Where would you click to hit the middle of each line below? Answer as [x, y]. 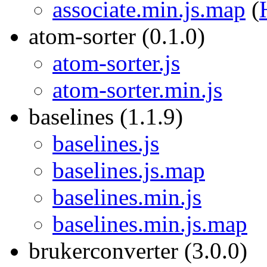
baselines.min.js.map [150, 224]
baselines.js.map [129, 170]
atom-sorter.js [116, 63]
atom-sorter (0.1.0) [117, 36]
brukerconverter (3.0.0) [138, 251]
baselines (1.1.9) [106, 117]
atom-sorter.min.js [137, 90]
